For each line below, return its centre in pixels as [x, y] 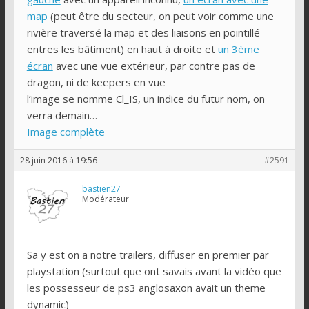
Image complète [66, 131]
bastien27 [101, 188]
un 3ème [238, 49]
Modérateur [105, 199]
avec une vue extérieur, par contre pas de [154, 65]
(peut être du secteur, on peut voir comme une [160, 16]
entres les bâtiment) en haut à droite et [122, 49]
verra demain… [62, 115]
